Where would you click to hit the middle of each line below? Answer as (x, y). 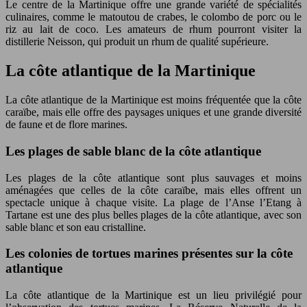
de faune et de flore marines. (66, 125)
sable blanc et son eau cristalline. (76, 227)
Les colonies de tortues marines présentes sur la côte (149, 254)
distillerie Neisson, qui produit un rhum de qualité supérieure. (137, 42)
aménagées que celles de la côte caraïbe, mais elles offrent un (153, 190)
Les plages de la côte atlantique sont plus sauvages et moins (153, 177)
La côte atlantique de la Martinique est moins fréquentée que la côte (153, 100)
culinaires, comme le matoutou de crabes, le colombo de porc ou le (153, 17)
